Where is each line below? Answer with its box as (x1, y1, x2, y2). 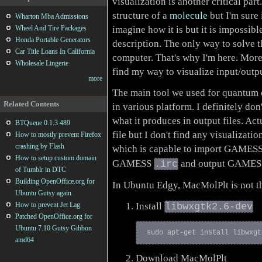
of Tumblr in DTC (15, 166, 66, 174)
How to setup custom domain (15, 154, 96, 162)
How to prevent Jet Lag (15, 201, 80, 209)
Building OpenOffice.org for (15, 177, 95, 185)
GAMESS (112, 157, 154, 169)
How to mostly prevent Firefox (15, 130, 101, 139)
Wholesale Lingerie (15, 59, 68, 67)
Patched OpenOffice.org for (15, 212, 92, 220)
